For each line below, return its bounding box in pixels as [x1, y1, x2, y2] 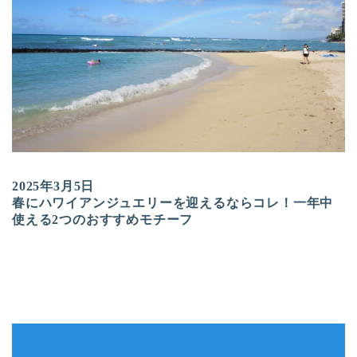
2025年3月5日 [12, 178, 95, 193]
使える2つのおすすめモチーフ [12, 212, 194, 226]
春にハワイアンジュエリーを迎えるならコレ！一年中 [12, 195, 334, 210]
